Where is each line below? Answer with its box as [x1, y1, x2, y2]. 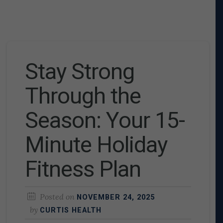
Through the [24, 82, 141, 109]
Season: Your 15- [24, 107, 185, 133]
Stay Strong [24, 58, 134, 85]
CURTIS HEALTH [39, 206, 102, 215]
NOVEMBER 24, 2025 [76, 193, 155, 202]
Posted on [37, 191, 77, 202]
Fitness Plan [24, 155, 141, 182]
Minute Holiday [24, 131, 167, 158]
